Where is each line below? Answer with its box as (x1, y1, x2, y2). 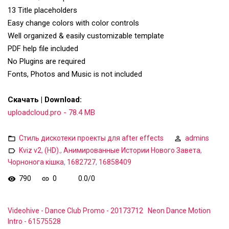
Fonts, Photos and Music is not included (8, 70, 142, 79)
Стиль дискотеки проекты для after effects (19, 133, 164, 142)
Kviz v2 (19, 146, 41, 154)
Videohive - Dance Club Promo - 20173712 (8, 207, 143, 215)
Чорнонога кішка (8, 158, 64, 166)
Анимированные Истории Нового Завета (63, 146, 200, 154)
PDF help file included (8, 44, 78, 54)
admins (185, 133, 209, 142)
